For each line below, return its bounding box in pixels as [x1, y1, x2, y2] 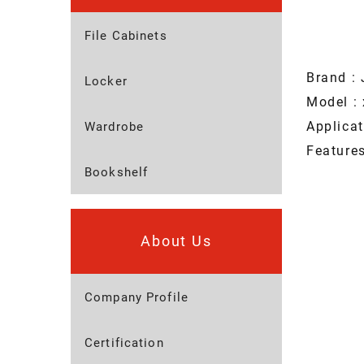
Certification [84, 336, 164, 351]
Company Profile [84, 290, 188, 305]
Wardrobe [84, 119, 144, 135]
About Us [141, 232, 212, 250]
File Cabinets [84, 28, 167, 44]
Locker [84, 74, 128, 89]
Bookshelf [84, 165, 149, 180]
